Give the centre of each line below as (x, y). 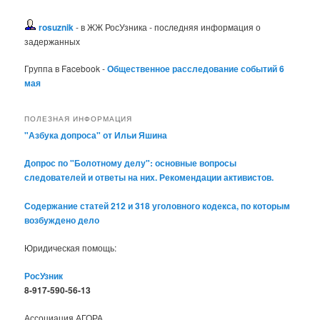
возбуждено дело (62, 220)
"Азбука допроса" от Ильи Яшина (96, 135)
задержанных (52, 41)
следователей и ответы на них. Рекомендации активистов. (149, 177)
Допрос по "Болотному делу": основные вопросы (131, 163)
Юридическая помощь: (71, 248)
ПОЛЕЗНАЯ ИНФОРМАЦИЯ (79, 118)
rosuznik (56, 27)
